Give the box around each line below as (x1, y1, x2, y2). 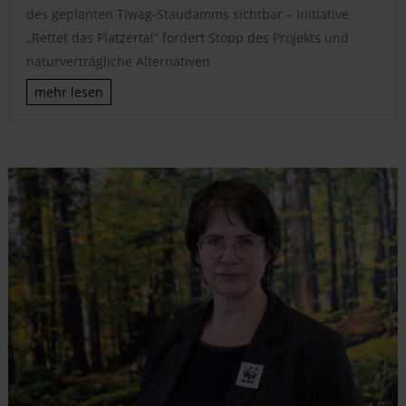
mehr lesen (34, 83, 103, 101)
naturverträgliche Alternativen (25, 53, 210, 71)
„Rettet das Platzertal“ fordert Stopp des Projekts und (25, 29, 349, 47)
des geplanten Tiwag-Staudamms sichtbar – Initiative (25, 5, 349, 24)
